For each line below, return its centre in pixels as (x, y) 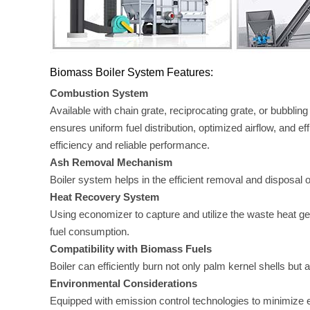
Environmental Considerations (124, 283)
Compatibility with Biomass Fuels (131, 249)
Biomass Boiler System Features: (131, 72)
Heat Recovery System (104, 197)
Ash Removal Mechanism (111, 162)
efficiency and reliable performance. (130, 145)
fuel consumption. (90, 231)
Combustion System (99, 93)
